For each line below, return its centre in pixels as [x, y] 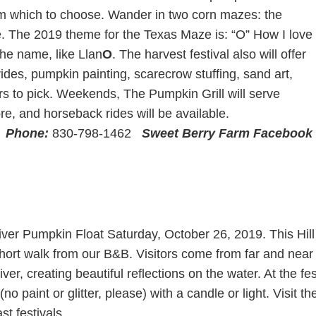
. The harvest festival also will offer [209, 55]
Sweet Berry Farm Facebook [227, 134]
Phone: [27, 134]
